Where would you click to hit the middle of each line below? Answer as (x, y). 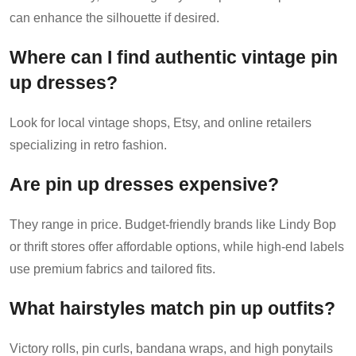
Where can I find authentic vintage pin (174, 57)
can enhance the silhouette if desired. (114, 17)
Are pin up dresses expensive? (144, 184)
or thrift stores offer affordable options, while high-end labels (177, 246)
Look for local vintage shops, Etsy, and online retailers (161, 122)
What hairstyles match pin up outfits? (172, 308)
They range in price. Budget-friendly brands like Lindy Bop (173, 224)
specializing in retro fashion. (88, 145)
